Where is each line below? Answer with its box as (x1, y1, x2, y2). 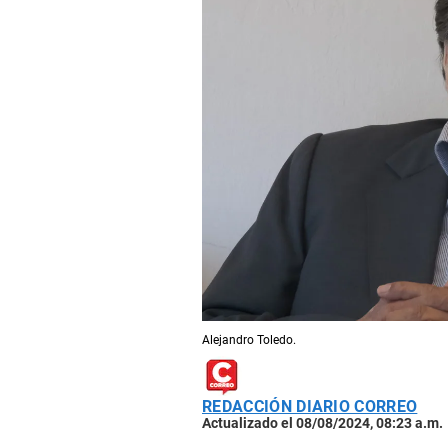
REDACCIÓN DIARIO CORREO (202, 397, 418, 417)
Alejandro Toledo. (202, 333, 296, 348)
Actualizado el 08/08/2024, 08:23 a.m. (202, 415, 443, 432)
